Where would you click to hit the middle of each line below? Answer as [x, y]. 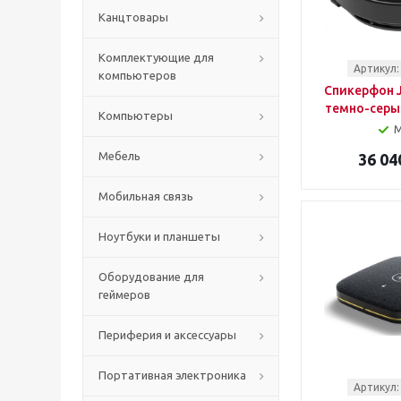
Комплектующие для [156, 57]
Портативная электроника [172, 375]
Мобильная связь [146, 196]
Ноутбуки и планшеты [159, 236]
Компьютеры [136, 115]
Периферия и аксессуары [167, 335]
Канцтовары [133, 17]
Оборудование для [151, 277]
